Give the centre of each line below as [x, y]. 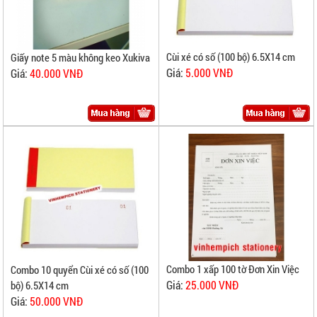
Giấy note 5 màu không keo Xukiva [81, 57]
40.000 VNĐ [57, 73]
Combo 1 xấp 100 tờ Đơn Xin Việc [232, 269]
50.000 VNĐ [57, 301]
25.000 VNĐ [212, 285]
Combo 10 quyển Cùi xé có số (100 [80, 269]
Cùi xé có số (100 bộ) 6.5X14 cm [230, 57]
